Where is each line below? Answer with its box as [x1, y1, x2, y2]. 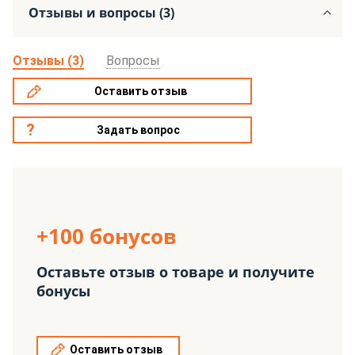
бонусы [36, 281, 90, 301]
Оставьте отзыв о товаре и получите [36, 262, 315, 282]
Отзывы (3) [13, 53, 84, 69]
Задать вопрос [97, 124, 181, 137]
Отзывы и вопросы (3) [29, 4, 174, 22]
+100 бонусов [36, 222, 177, 251]
